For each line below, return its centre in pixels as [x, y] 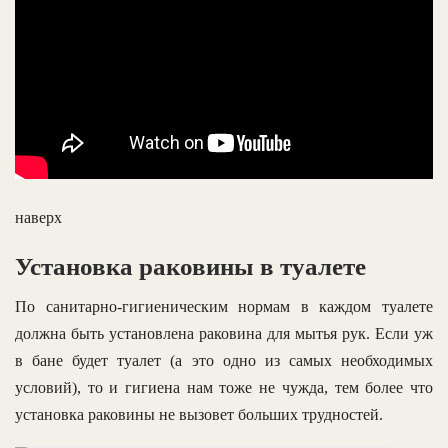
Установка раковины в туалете [190, 267]
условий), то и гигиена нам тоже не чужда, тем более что [224, 388]
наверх [38, 218]
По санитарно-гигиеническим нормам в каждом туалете [224, 307]
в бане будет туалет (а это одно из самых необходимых [224, 361]
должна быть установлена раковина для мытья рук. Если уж [224, 334]
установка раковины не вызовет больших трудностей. [199, 415]
